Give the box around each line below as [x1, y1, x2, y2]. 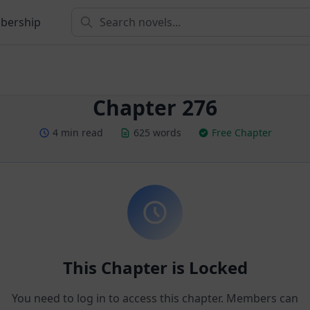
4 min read [52, 126, 103, 139]
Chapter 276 [93, 93, 217, 122]
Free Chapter [211, 126, 272, 139]
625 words [133, 126, 181, 139]
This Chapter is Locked [62, 256, 248, 279]
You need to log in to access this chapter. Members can [12, 291, 298, 306]
